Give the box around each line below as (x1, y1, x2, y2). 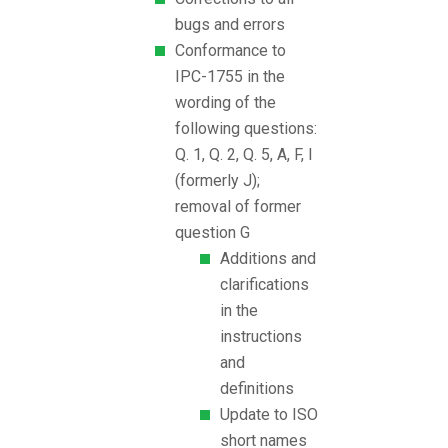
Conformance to (175, 41, 286, 61)
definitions (220, 379, 294, 399)
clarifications (220, 275, 309, 295)
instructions (220, 327, 302, 347)
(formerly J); (175, 171, 260, 191)
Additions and (220, 249, 316, 269)
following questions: (175, 119, 317, 139)
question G (175, 223, 250, 243)
